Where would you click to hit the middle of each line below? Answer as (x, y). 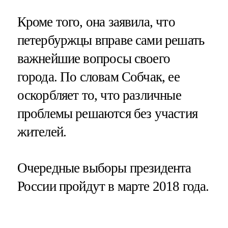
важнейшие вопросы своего (94, 58)
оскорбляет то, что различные (99, 95)
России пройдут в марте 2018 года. (113, 186)
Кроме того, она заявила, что (96, 22)
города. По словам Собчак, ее (98, 77)
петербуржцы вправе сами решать (111, 40)
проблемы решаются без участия (107, 113)
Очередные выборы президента (104, 168)
